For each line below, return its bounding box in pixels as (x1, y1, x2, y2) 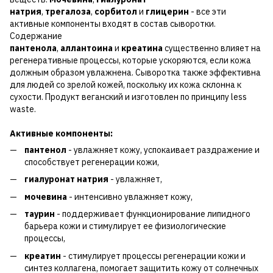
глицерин (144, 6, 189, 17)
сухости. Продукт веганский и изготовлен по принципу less (10, 91, 247, 102)
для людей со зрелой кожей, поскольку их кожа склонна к (10, 79, 241, 90)
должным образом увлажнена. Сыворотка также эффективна (10, 67, 261, 78)
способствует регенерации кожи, (24, 157, 159, 168)
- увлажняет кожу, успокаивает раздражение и (66, 144, 260, 155)
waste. (10, 104, 36, 115)
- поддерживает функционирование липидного (55, 208, 250, 220)
